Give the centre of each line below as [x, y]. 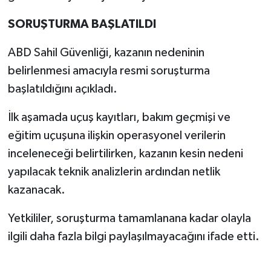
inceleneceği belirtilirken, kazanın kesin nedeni [125, 154]
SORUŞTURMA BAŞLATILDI [82, 24]
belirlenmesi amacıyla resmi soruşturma [109, 71]
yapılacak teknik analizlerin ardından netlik [114, 172]
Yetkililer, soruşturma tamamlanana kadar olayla [129, 219]
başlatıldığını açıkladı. [62, 89]
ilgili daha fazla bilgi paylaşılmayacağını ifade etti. [133, 237]
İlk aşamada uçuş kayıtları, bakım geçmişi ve [119, 118]
